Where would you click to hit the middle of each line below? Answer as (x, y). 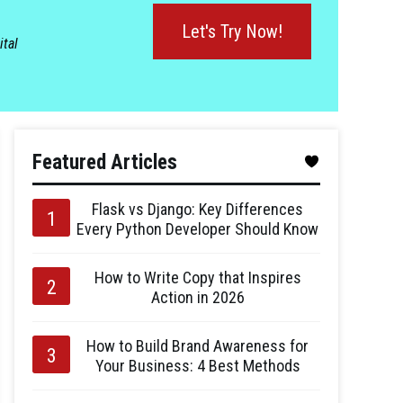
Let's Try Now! (232, 31)
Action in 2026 (197, 297)
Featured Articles (105, 162)
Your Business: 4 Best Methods (197, 366)
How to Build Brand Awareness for (197, 346)
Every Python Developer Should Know (197, 229)
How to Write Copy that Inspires (197, 278)
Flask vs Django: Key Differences (197, 209)
